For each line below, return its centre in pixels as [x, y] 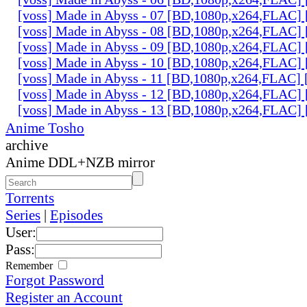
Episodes [76, 215]
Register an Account [64, 297]
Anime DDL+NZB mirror [80, 162]
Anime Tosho [45, 128]
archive [27, 145]
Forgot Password [55, 280]
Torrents [30, 198]
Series [23, 215]
